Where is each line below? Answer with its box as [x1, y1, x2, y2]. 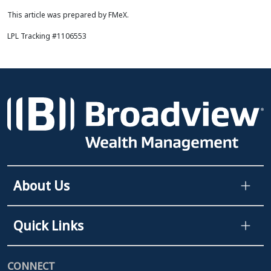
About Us [13, 177, 70, 195]
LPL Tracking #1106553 [7, 31, 87, 42]
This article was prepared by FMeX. [7, 10, 129, 21]
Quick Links [13, 217, 83, 235]
